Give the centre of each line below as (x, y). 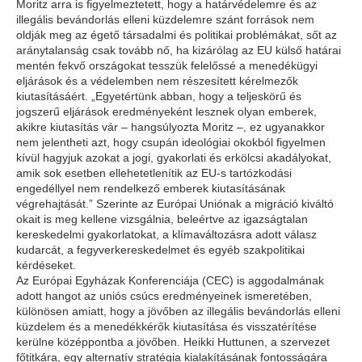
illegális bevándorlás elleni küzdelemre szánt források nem (165, 19)
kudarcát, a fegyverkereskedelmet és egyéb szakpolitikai (160, 250)
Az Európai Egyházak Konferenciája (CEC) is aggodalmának (170, 280)
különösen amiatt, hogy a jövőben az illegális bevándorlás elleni (178, 311)
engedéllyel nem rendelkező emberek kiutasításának (151, 188)
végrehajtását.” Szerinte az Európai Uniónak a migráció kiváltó (175, 204)
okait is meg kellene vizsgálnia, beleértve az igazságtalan (162, 219)
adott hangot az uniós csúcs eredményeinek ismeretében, (164, 296)
